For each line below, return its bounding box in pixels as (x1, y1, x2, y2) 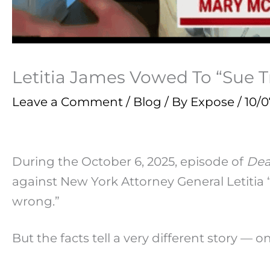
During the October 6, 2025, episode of (12, 154, 246, 169)
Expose (190, 95, 237, 110)
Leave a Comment (12, 95, 123, 110)
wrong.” (12, 194, 60, 209)
